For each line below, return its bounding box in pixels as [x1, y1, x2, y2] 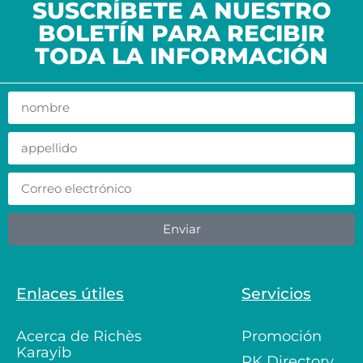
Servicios [241, 284, 311, 303]
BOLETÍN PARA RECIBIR [38, 19, 325, 47]
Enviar [162, 221, 201, 237]
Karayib [16, 343, 71, 361]
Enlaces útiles [16, 284, 124, 303]
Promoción [241, 327, 322, 345]
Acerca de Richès [16, 327, 142, 345]
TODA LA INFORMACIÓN [35, 41, 328, 70]
